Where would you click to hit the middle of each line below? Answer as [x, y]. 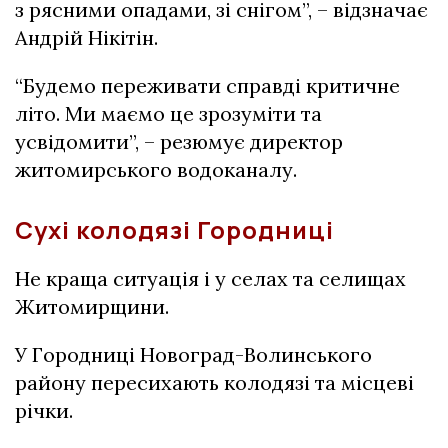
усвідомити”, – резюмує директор [179, 141]
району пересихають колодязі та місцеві [214, 382]
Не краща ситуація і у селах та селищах [210, 278]
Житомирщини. [92, 306]
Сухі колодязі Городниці [174, 229]
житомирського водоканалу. [156, 169]
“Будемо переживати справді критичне [207, 85]
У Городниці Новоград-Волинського [193, 354]
